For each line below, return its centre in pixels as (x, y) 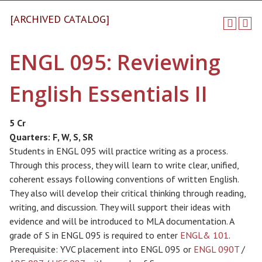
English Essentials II (108, 94)
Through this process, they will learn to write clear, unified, (124, 165)
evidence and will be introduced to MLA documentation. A (122, 221)
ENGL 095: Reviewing (115, 62)
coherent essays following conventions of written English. (124, 179)
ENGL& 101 (204, 235)
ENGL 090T (216, 249)
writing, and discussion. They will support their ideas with (120, 207)
